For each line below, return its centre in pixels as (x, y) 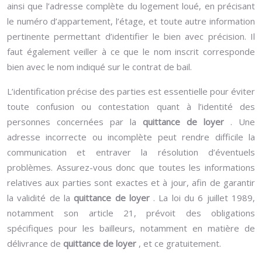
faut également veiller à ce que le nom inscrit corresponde (131, 51)
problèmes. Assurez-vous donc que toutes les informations (131, 167)
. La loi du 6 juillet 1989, (204, 198)
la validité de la (41, 198)
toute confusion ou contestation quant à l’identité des (131, 106)
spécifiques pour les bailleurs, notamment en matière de (131, 228)
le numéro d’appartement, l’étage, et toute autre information (131, 21)
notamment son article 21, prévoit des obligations (131, 213)
